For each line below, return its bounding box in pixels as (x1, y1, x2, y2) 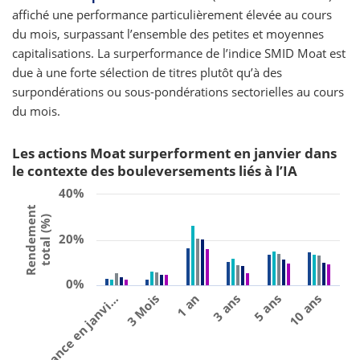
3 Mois (123, 290, 162, 329)
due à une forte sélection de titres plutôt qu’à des (12, 64, 282, 80)
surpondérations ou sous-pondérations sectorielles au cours (12, 84, 344, 100)
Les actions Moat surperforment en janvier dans (12, 144, 337, 162)
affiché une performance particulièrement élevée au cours (12, 6, 332, 22)
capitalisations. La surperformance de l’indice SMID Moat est (12, 45, 346, 61)
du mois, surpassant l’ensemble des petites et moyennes (12, 26, 324, 42)
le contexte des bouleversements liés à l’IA (12, 162, 297, 180)
